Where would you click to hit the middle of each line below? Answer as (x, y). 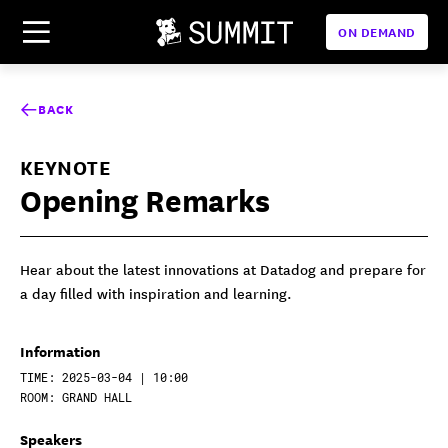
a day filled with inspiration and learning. (156, 293)
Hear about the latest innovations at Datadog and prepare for (223, 269)
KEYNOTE (65, 166)
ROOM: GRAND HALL (76, 397)
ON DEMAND (376, 31)
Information (60, 350)
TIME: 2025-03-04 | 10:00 (104, 377)
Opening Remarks (145, 199)
